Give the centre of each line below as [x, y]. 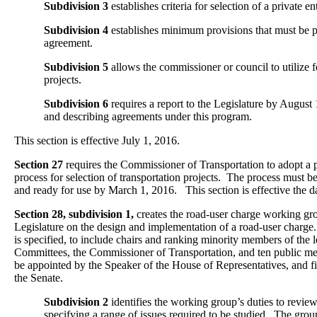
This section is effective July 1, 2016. [97, 140]
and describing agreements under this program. [148, 116]
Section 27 [39, 165]
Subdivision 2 [76, 302]
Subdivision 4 [76, 30]
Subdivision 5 [76, 67]
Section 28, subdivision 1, [74, 214]
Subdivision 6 [76, 104]
